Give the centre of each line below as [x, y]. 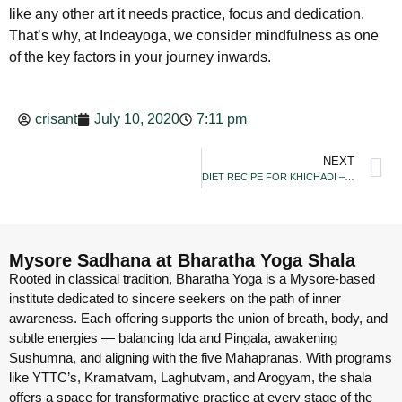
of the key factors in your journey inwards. [140, 57]
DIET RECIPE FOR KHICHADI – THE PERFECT [349, 176]
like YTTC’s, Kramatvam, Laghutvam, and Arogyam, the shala [190, 377]
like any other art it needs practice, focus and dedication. [187, 14]
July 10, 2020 [137, 118]
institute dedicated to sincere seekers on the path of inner [175, 298]
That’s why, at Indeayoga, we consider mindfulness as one [194, 36]
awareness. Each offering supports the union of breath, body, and [198, 318]
